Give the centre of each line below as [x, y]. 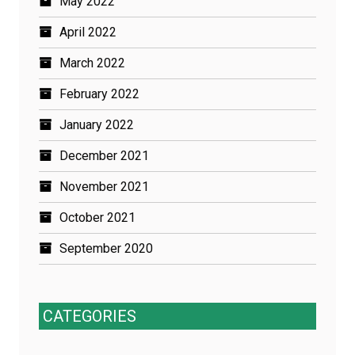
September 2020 [106, 248]
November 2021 [104, 186]
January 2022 [97, 124]
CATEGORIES [90, 316]
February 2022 [99, 94]
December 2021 [104, 155]
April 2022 [88, 32]
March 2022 [92, 63]
